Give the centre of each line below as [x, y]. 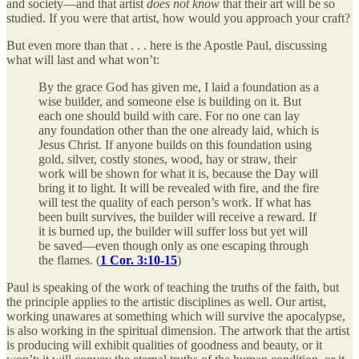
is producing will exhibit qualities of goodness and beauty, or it [164, 345]
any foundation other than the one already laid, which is [179, 131]
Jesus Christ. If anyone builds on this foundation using [175, 145]
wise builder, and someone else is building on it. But [170, 102]
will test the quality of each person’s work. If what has [175, 203]
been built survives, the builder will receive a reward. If [177, 217]
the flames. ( [69, 260]
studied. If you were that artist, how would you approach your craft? [178, 18]
